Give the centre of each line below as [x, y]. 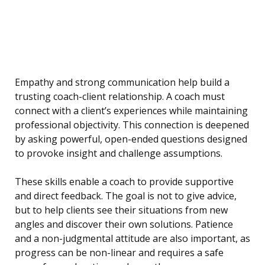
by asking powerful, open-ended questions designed [131, 139]
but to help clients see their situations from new [121, 210]
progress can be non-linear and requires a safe [119, 253]
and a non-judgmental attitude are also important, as [132, 239]
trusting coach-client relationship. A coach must [120, 97]
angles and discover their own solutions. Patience [124, 224]
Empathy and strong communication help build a [122, 83]
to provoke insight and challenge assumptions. [119, 153]
